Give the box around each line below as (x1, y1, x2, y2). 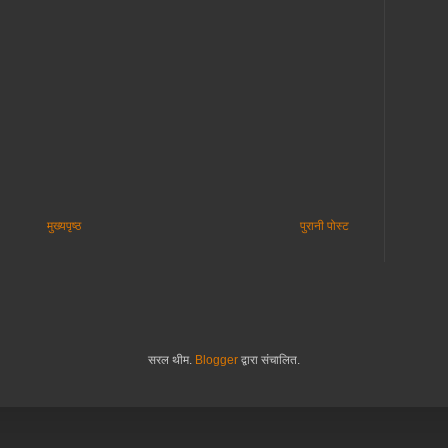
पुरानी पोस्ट (300, 219, 349, 234)
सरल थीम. (148, 353, 195, 368)
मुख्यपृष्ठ (46, 219, 81, 234)
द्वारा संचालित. (238, 353, 300, 368)
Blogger (195, 353, 238, 368)
